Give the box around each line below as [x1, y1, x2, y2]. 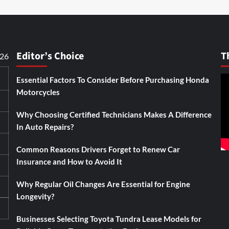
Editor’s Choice [16, 49, 84, 63]
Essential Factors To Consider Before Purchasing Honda [16, 75, 209, 84]
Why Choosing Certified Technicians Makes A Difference [16, 110, 212, 119]
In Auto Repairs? [16, 122, 74, 131]
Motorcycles [16, 87, 60, 97]
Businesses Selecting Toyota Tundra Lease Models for [16, 214, 201, 223]
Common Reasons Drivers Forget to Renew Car [16, 145, 180, 154]
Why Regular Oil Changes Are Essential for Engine [16, 179, 190, 189]
